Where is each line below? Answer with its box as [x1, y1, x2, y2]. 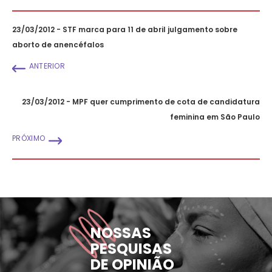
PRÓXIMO [12, 132, 46, 143]
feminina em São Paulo [170, 111, 260, 122]
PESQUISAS [90, 239, 172, 259]
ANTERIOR [29, 60, 66, 71]
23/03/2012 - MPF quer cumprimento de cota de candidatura [22, 96, 260, 107]
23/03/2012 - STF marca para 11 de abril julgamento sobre [12, 24, 237, 35]
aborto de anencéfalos [12, 39, 104, 50]
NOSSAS [90, 223, 151, 243]
